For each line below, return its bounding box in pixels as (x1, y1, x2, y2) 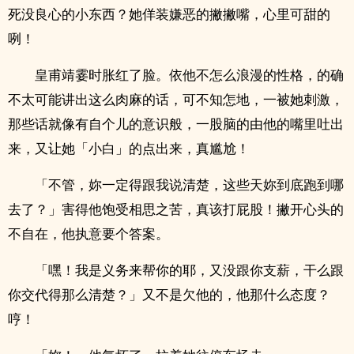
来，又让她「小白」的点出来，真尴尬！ (8, 139, 250, 157)
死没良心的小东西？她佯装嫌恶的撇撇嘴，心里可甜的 (8, 5, 330, 23)
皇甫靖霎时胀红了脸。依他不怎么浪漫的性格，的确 (35, 66, 344, 84)
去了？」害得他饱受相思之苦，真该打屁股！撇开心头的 (8, 200, 344, 218)
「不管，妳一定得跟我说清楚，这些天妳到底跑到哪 (35, 175, 344, 194)
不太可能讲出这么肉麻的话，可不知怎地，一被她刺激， (8, 90, 344, 108)
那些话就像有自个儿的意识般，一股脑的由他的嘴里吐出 (8, 115, 344, 133)
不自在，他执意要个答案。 (8, 224, 169, 243)
